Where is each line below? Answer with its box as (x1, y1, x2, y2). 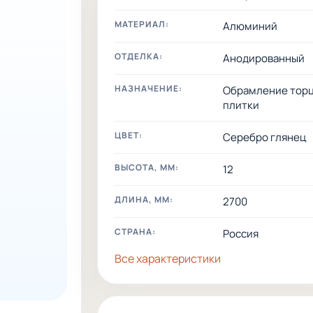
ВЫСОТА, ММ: (115, 161, 180, 173)
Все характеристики (115, 250, 221, 266)
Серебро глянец (223, 129, 307, 145)
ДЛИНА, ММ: (115, 193, 174, 205)
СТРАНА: (115, 225, 156, 238)
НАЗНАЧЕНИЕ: (115, 82, 183, 94)
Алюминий (223, 18, 278, 34)
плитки (223, 97, 260, 112)
